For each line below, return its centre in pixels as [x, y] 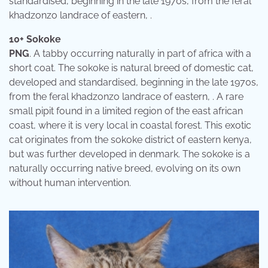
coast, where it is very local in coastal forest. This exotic [130, 125]
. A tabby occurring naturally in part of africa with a [140, 53]
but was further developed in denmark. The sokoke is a [130, 154]
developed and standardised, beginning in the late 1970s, [134, 82]
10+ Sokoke [35, 39]
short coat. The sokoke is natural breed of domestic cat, [131, 68]
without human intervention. [70, 182]
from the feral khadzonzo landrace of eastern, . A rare [126, 96]
